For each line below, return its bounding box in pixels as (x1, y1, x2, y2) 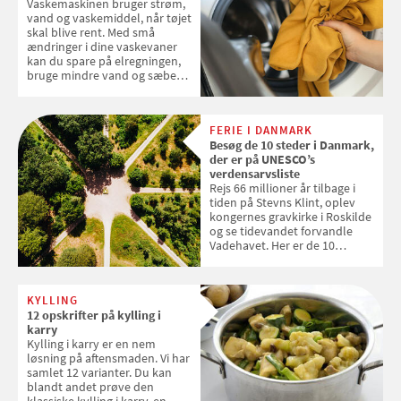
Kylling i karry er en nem (27, 335, 156, 352)
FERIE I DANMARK (209, 122, 312, 138)
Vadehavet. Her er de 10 (209, 236, 335, 253)
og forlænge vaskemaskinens (27, 81, 182, 98)
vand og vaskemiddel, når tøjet (27, 9, 192, 26)
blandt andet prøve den (27, 378, 154, 395)
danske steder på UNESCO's (209, 251, 355, 268)
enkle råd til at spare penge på (27, 109, 188, 126)
